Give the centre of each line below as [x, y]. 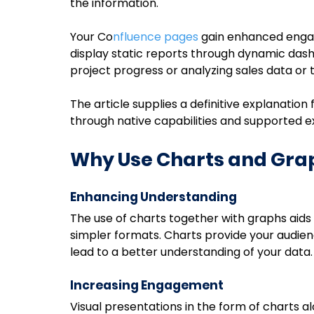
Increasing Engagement [147, 286]
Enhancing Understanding [153, 197]
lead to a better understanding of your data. [191, 252]
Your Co [91, 37]
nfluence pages [156, 37]
